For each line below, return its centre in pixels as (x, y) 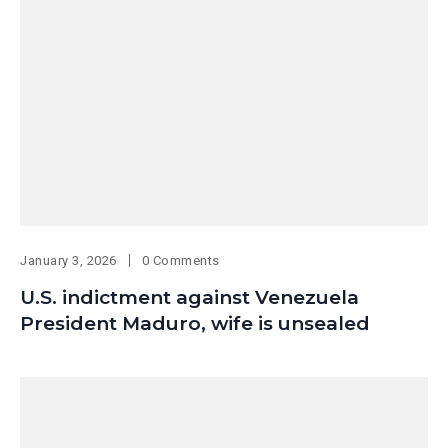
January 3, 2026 (68, 260)
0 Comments (181, 260)
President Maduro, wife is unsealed (195, 323)
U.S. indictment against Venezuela (189, 297)
